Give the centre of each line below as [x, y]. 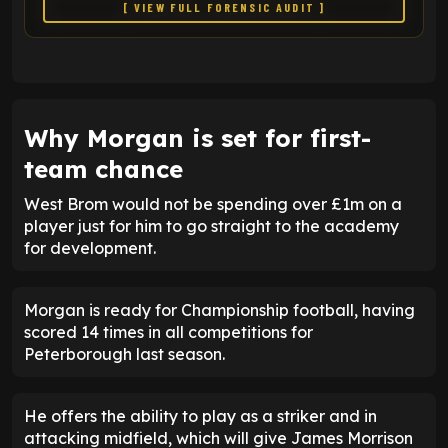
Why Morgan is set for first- [197, 137]
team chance [103, 168]
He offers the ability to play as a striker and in [200, 415]
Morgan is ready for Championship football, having [219, 309]
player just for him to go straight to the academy [211, 225]
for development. [90, 247]
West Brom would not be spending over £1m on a [213, 203]
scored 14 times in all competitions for [168, 331]
